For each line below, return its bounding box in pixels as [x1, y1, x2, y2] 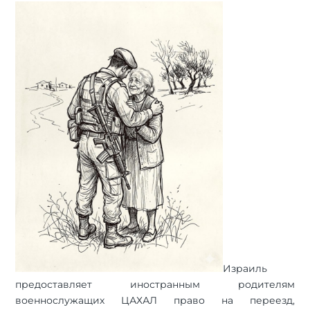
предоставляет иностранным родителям [15, 277, 295, 291]
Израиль [223, 262, 268, 275]
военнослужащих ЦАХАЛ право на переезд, [15, 293, 295, 307]
